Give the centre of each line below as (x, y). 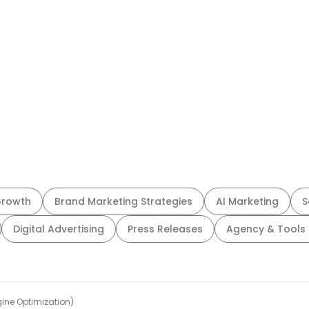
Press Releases (165, 229)
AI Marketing (247, 201)
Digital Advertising (59, 229)
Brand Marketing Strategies (123, 201)
